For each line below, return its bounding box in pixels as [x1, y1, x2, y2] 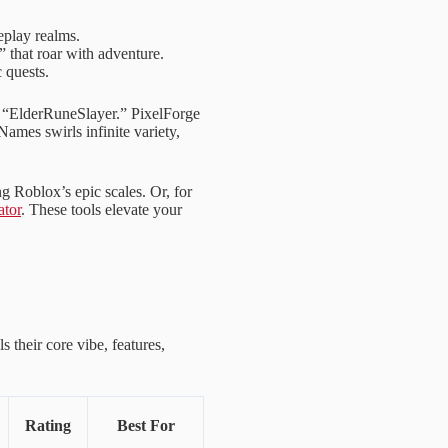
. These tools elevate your [21, 201, 182, 219]
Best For [116, 417, 175, 435]
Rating [25, 417, 71, 435]
